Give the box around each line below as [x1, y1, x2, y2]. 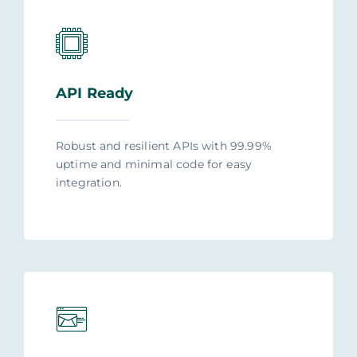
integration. [55, 175, 122, 190]
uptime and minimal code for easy [55, 157, 253, 172]
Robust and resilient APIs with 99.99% [55, 139, 272, 154]
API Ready [55, 84, 134, 103]
